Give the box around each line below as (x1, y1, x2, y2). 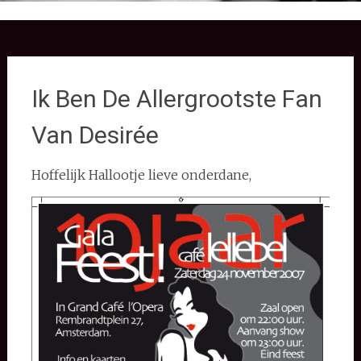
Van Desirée (31, 121, 159, 149)
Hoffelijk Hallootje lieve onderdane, (31, 167, 251, 183)
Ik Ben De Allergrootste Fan (31, 85, 322, 113)
